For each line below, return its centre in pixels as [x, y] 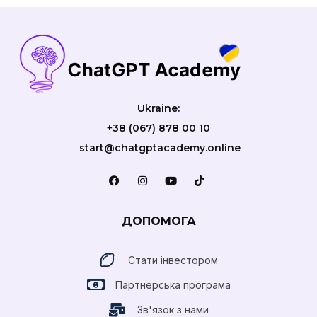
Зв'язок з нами [173, 309]
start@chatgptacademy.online [158, 148]
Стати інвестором [173, 260]
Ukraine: [158, 109]
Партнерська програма [173, 284]
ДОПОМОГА [158, 221]
